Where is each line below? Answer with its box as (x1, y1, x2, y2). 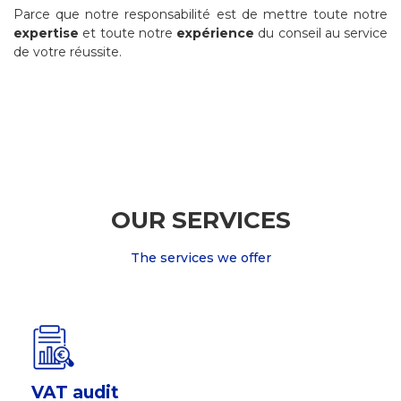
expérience (176, 25, 254, 42)
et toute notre (79, 25, 176, 42)
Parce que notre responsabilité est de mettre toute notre (13, 6, 388, 23)
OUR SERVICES (110, 205, 291, 235)
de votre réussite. (13, 44, 122, 61)
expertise (13, 25, 79, 42)
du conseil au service (254, 25, 388, 42)
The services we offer (130, 249, 271, 266)
